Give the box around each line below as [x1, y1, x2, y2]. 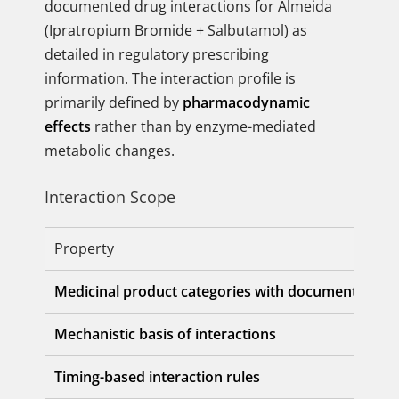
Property [54, 239, 114, 258]
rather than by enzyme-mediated [91, 117, 316, 136]
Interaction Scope [45, 186, 175, 208]
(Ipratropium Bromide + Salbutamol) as [45, 20, 307, 40]
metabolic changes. [45, 141, 175, 160]
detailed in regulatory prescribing [45, 45, 269, 64]
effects [45, 117, 91, 136]
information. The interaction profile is [45, 69, 296, 88]
